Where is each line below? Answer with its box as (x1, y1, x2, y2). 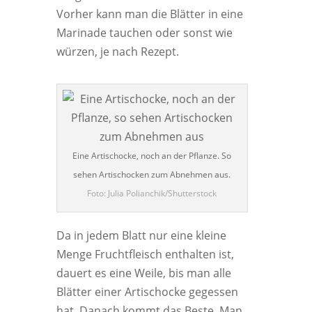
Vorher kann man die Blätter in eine (56, 6, 243, 22)
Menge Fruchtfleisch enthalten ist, (56, 247, 234, 262)
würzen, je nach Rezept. (56, 44, 179, 59)
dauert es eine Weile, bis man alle (56, 265, 231, 281)
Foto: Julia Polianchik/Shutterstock (87, 187, 217, 199)
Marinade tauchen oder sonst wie (56, 25, 233, 40)
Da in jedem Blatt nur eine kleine (56, 228, 226, 243)
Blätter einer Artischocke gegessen (56, 284, 238, 299)
